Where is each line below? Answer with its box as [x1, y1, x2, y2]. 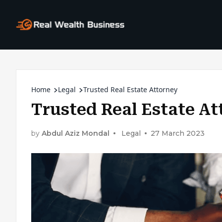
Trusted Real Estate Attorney [83, 85, 177, 94]
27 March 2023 [151, 128, 205, 138]
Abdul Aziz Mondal [42, 128, 110, 138]
